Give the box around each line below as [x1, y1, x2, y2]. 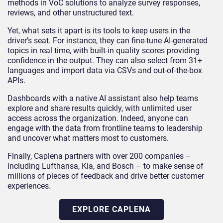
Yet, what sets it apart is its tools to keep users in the [7, 26, 190, 36]
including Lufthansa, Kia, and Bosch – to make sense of [7, 161, 204, 171]
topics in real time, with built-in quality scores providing [7, 46, 200, 56]
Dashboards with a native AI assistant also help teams [7, 94, 198, 104]
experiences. [7, 181, 51, 191]
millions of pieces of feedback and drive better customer [7, 171, 204, 181]
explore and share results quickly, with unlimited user [7, 104, 192, 113]
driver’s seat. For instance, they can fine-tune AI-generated [7, 36, 208, 46]
